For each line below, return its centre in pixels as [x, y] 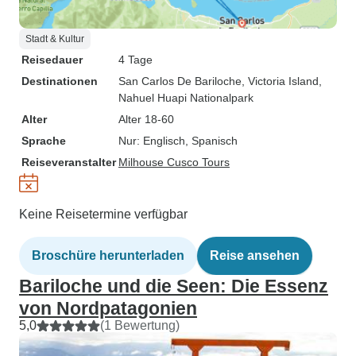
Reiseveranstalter [69, 162]
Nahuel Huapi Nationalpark [186, 98]
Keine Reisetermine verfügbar [103, 214]
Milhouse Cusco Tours [174, 162]
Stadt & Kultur [55, 39]
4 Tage [135, 60]
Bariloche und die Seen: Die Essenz [174, 286]
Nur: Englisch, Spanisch [178, 141]
